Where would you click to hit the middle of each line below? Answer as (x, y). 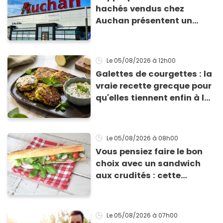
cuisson (113, 110)
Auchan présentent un (144, 20)
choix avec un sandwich (148, 163)
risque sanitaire (130, 32)
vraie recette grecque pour (154, 86)
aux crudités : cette (138, 175)
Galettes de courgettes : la (154, 74)
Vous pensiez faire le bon (149, 151)
